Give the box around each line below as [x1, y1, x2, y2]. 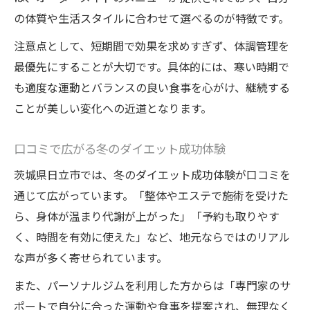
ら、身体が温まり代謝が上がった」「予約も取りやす [14, 208, 280, 225]
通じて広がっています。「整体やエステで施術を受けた [14, 187, 289, 204]
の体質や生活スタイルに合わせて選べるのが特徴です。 [14, 10, 289, 27]
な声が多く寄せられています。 [14, 249, 167, 266]
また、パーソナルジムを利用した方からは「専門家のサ [14, 277, 291, 294]
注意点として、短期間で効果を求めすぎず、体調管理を [14, 37, 289, 55]
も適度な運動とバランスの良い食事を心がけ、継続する [14, 79, 290, 96]
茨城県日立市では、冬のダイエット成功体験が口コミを [14, 166, 291, 183]
